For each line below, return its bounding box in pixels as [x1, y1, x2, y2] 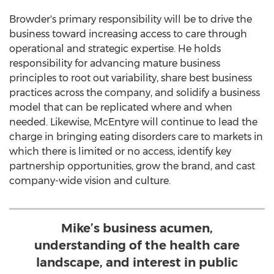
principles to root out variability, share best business [9, 72, 252, 84]
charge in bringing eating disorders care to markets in [9, 131, 263, 143]
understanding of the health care [34, 238, 240, 253]
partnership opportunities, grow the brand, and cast [9, 160, 255, 172]
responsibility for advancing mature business [9, 57, 220, 69]
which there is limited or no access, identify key [9, 146, 231, 157]
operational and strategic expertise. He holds [9, 43, 221, 54]
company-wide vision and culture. [9, 175, 171, 187]
